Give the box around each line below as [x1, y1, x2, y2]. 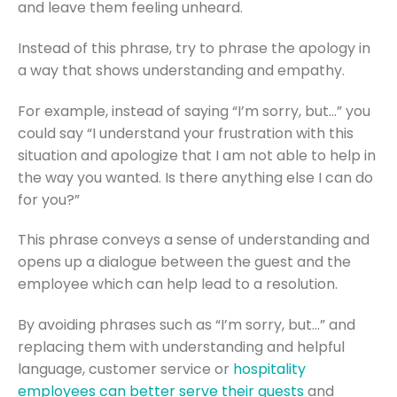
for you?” [18, 189, 80, 210]
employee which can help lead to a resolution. [18, 274, 338, 295]
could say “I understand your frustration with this [18, 122, 354, 144]
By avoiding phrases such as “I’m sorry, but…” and [18, 315, 355, 336]
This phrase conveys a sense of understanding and [18, 230, 370, 251]
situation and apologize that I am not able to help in [18, 144, 376, 166]
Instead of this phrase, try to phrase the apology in [18, 37, 370, 58]
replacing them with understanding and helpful [18, 337, 345, 358]
